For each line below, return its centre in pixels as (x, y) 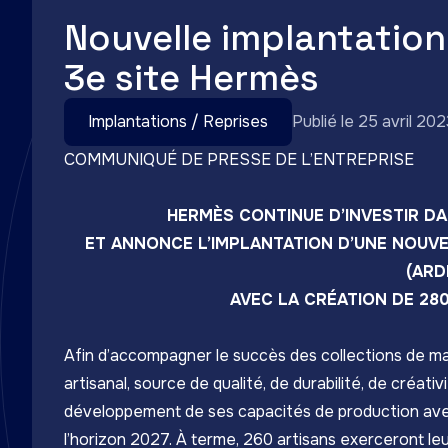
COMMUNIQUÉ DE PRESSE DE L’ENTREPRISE (239, 159)
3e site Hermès (191, 78)
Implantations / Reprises (178, 121)
